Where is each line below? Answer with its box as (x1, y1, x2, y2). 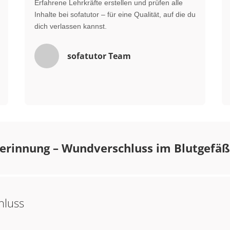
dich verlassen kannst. (34, 22, 107, 30)
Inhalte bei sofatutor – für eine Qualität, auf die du (34, 10, 196, 18)
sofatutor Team (67, 50, 131, 62)
